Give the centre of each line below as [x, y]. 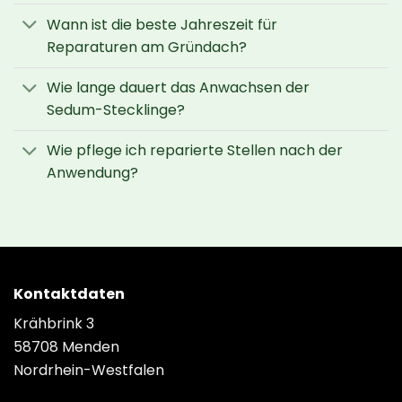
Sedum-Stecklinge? [115, 110]
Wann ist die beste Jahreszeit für [162, 24]
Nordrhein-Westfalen [89, 370]
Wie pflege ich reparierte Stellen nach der [194, 151]
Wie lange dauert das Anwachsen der [178, 88]
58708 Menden [66, 346]
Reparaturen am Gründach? [146, 47]
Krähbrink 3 [54, 323]
